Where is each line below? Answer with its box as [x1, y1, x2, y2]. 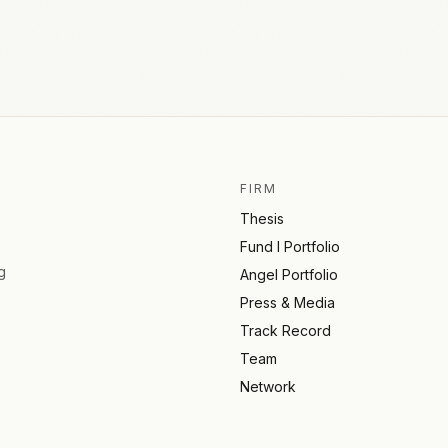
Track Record [240, 321, 331, 339]
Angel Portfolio [240, 265, 338, 283]
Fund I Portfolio [240, 237, 340, 255]
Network [240, 377, 296, 395]
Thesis [240, 209, 284, 227]
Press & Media [240, 293, 335, 311]
